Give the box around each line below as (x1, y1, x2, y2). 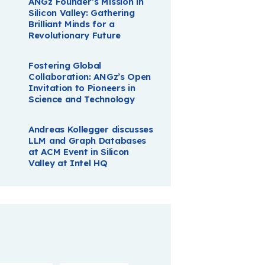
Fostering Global (28, 60, 102, 72)
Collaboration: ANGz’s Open (28, 71, 151, 83)
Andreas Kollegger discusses (28, 124, 153, 135)
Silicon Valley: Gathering (28, 7, 135, 19)
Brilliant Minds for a (28, 18, 115, 30)
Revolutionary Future (28, 30, 121, 41)
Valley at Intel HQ (28, 157, 108, 169)
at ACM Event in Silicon (28, 146, 130, 158)
